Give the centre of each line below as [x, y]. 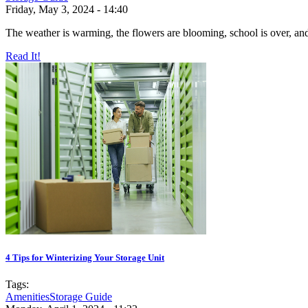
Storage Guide [81, 297]
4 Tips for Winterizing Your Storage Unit [85, 258]
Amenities [27, 297]
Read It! [23, 56]
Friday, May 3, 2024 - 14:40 [67, 9]
